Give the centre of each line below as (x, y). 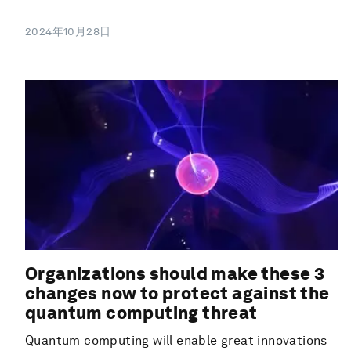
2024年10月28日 (68, 32)
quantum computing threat (141, 312)
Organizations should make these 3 (175, 273)
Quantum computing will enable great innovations (176, 340)
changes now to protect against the (177, 293)
